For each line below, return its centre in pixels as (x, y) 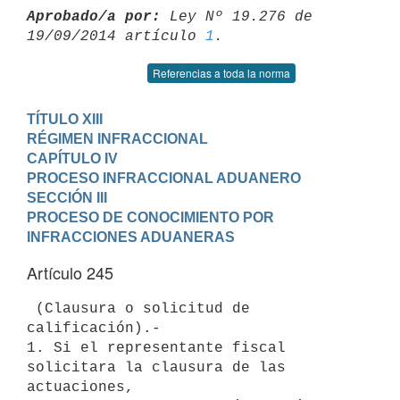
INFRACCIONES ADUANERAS (131, 237)
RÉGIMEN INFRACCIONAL (117, 138)
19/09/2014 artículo (116, 36)
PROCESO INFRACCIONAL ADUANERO (164, 178)
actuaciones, (80, 387)
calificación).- (94, 328)
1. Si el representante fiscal (156, 348)
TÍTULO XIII (65, 119)
